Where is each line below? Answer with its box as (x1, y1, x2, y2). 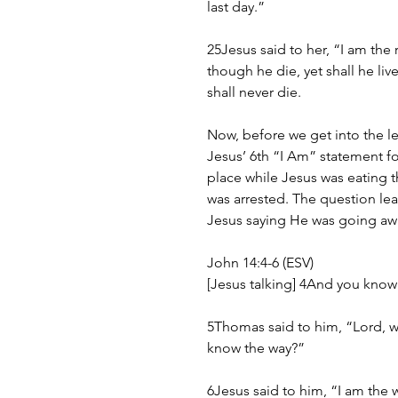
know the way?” (207, 339, 305, 357)
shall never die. (207, 84, 301, 101)
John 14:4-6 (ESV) (207, 254, 314, 272)
